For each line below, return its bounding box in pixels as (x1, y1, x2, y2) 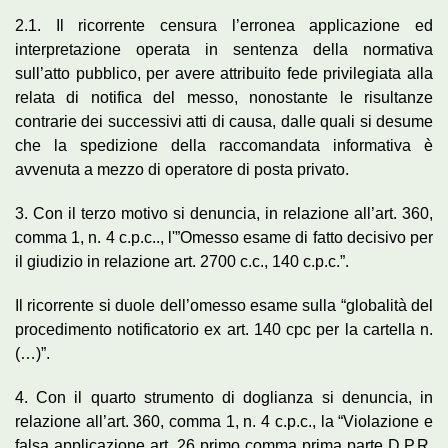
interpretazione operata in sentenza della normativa (15, 40, 433, 58)
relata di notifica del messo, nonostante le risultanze (15, 88, 433, 106)
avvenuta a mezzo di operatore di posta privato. (15, 160, 349, 178)
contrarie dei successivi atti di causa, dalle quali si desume (15, 112, 433, 130)
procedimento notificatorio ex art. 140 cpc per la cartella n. (15, 320, 433, 338)
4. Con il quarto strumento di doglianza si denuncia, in (15, 388, 433, 406)
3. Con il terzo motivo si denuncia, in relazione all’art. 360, (15, 204, 433, 222)
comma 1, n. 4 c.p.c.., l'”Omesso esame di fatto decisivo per (15, 228, 433, 246)
